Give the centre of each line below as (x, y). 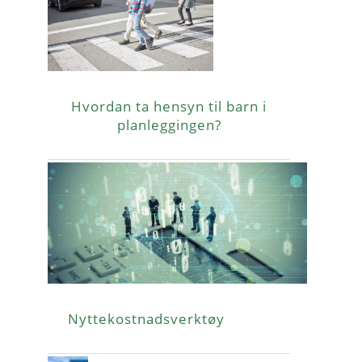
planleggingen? (169, 124)
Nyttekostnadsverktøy (146, 318)
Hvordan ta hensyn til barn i (169, 106)
